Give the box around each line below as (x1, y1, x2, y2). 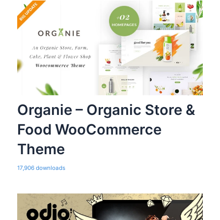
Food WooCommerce (17, 121, 162, 138)
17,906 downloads (17, 165, 65, 172)
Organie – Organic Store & (17, 101, 195, 119)
